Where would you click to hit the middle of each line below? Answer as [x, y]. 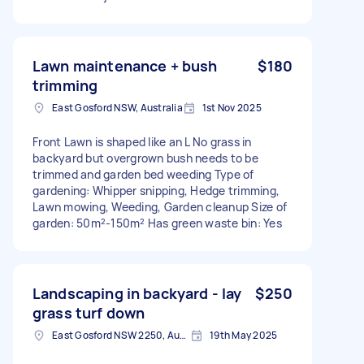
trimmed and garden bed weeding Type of [143, 174]
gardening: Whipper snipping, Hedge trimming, [156, 190]
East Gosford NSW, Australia [117, 107]
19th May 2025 [244, 335]
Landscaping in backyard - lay [137, 293]
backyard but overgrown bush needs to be [145, 158]
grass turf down [89, 312]
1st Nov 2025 [232, 107]
